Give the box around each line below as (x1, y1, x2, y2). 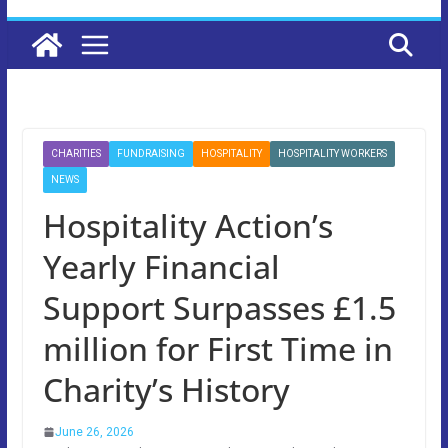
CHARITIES (50, 147, 101, 159)
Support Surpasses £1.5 (42, 285, 396, 329)
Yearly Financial (42, 244, 280, 288)
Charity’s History (42, 367, 290, 411)
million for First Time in (42, 326, 393, 370)
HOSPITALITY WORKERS (277, 147, 387, 159)
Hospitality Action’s (42, 203, 333, 247)
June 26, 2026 (54, 424, 134, 439)
